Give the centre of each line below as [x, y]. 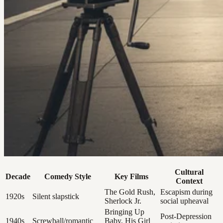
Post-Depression [186, 217]
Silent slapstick [56, 197]
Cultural [189, 172]
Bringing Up [124, 212]
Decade [18, 177]
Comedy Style [67, 177]
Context [189, 181]
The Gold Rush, [130, 192]
